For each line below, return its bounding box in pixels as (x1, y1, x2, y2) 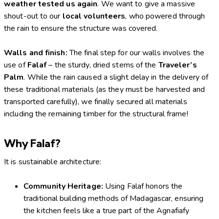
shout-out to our (4, 10, 63, 22)
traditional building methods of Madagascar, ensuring (23, 193, 204, 204)
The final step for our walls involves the (67, 47, 204, 58)
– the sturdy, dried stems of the (46, 59, 158, 70)
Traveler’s (158, 59, 197, 70)
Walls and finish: (4, 47, 67, 58)
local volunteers (62, 10, 126, 22)
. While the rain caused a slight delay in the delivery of (23, 71, 209, 83)
